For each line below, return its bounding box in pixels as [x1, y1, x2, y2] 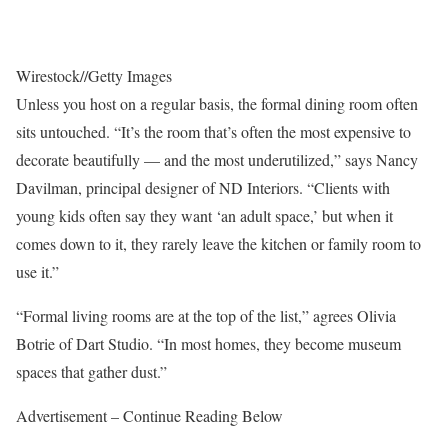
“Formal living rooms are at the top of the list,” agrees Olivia [16, 305, 396, 327]
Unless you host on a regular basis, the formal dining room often [16, 93, 418, 115]
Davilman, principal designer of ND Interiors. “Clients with [16, 177, 390, 199]
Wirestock [16, 65, 80, 87]
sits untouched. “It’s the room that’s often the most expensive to [16, 121, 411, 143]
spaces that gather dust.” [16, 361, 167, 383]
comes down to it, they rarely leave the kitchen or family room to [16, 233, 421, 255]
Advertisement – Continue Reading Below [16, 405, 283, 427]
